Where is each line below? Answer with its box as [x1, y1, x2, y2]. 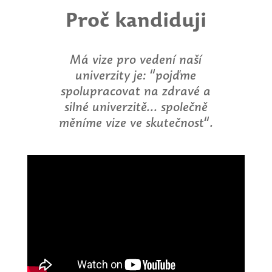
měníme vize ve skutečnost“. [58, 113, 213, 131]
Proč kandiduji [65, 5, 206, 34]
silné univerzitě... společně [64, 97, 208, 115]
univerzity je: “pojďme [75, 66, 197, 84]
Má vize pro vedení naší [70, 50, 202, 68]
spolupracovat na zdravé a [61, 81, 211, 100]
